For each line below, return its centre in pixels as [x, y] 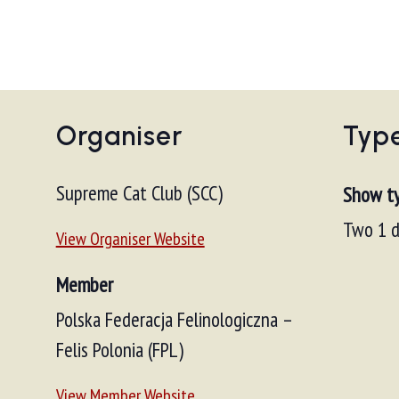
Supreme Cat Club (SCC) [139, 193]
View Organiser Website [130, 239]
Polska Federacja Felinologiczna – [174, 319]
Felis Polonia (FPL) [119, 350]
